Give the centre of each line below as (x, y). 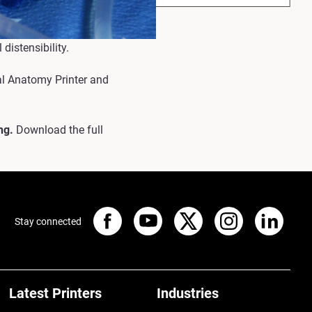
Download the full (58, 130)
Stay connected (48, 221)
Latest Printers (56, 294)
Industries (188, 294)
